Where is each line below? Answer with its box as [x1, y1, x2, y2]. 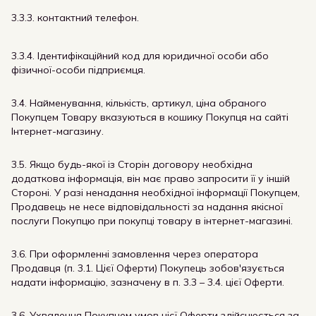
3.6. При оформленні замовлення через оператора [11, 248, 258, 260]
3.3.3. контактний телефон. [11, 11, 139, 24]
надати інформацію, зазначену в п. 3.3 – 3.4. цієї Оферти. [11, 276, 284, 288]
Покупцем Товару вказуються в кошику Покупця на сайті [11, 111, 288, 123]
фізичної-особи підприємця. [11, 63, 145, 76]
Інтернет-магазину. [11, 125, 104, 138]
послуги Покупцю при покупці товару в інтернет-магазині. [11, 214, 293, 227]
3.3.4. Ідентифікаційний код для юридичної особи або [11, 49, 269, 62]
